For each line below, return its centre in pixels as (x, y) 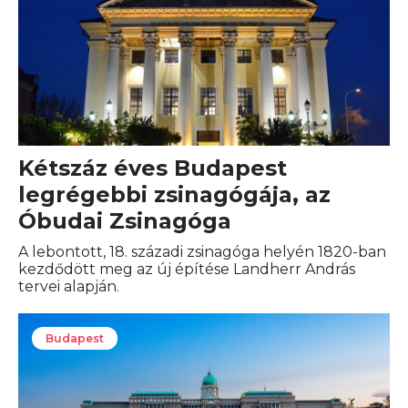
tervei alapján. (69, 286)
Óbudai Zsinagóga (125, 220)
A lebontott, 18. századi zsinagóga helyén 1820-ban (202, 251)
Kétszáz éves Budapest (153, 168)
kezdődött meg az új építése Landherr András (187, 269)
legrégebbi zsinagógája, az (174, 194)
